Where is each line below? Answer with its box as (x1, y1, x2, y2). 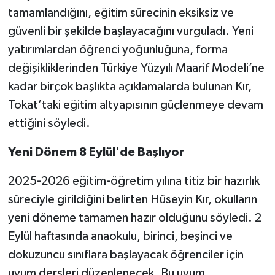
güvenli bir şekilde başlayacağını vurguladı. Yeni (7, 25, 254, 37)
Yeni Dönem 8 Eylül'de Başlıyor (7, 145, 184, 158)
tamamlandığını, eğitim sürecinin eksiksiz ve (7, 6, 234, 19)
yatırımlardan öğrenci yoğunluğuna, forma (7, 43, 228, 56)
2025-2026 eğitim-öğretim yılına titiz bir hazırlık (7, 174, 260, 187)
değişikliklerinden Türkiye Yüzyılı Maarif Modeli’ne (7, 61, 265, 74)
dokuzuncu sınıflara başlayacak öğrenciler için (7, 248, 244, 261)
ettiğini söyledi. (7, 117, 90, 130)
